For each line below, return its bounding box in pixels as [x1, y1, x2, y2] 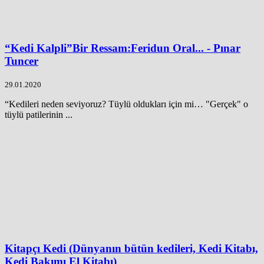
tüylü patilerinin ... [5, 110, 72, 120]
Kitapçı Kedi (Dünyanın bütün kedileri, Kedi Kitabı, [5, 242, 258, 255]
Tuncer [5, 55, 38, 68]
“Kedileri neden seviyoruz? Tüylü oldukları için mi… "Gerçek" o [5, 99, 248, 110]
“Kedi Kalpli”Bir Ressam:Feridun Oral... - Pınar [5, 42, 240, 55]
